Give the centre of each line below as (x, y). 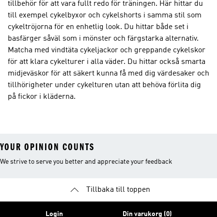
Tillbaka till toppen (118, 190)
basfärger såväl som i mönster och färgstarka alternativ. (103, 39)
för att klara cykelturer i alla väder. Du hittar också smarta (107, 62)
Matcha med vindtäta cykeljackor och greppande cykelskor (107, 50)
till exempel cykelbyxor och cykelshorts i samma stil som (105, 15)
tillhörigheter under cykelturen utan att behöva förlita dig (104, 85)
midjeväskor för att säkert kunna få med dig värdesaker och (108, 74)
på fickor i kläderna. (42, 97)
